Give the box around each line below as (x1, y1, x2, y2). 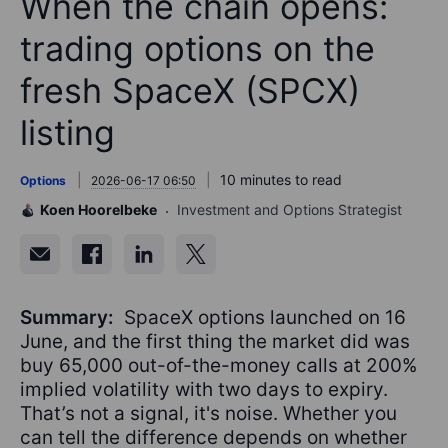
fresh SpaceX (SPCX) (20, 70, 360, 111)
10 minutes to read (220, 171, 342, 188)
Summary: (20, 306, 119, 329)
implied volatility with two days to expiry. (20, 378, 388, 401)
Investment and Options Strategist (177, 201, 402, 218)
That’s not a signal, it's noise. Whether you (20, 402, 397, 425)
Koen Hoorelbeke (40, 201, 157, 218)
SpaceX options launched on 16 (119, 306, 406, 329)
